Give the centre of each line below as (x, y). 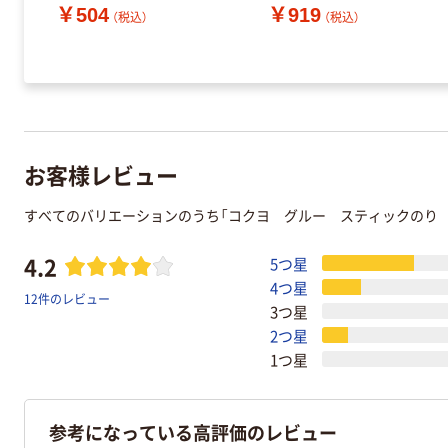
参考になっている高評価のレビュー (193, 432)
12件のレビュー (67, 299)
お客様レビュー (101, 173)
